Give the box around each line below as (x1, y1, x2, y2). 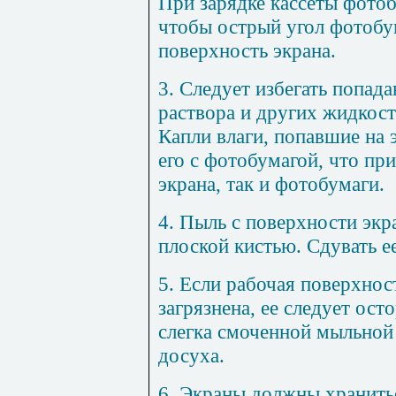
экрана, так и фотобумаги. (158, 172, 385, 196)
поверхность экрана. (158, 39, 336, 63)
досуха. (158, 344, 225, 368)
